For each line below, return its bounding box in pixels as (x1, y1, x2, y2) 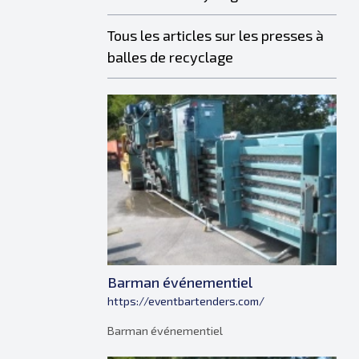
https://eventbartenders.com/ (107, 294, 264, 309)
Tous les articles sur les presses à (107, 26, 324, 44)
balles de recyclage (107, 47, 233, 66)
